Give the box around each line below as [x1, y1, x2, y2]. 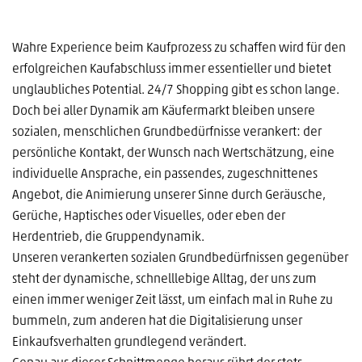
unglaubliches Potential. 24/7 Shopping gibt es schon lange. [12, 83, 339, 97]
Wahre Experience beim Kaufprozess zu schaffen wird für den [12, 41, 346, 55]
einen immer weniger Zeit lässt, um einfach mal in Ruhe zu [12, 293, 333, 307]
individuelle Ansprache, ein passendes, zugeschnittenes [12, 167, 318, 181]
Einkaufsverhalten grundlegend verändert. [12, 335, 246, 349]
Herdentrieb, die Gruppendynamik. [12, 230, 204, 244]
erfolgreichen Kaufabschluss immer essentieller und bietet [12, 62, 331, 76]
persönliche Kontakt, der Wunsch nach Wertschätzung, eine [12, 146, 335, 160]
